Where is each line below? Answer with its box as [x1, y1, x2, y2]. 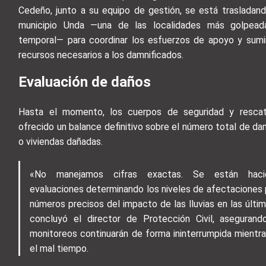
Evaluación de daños [18, 73, 151, 90]
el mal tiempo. [30, 242, 89, 254]
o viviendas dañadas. [18, 135, 103, 147]
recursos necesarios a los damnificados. [18, 49, 184, 61]
